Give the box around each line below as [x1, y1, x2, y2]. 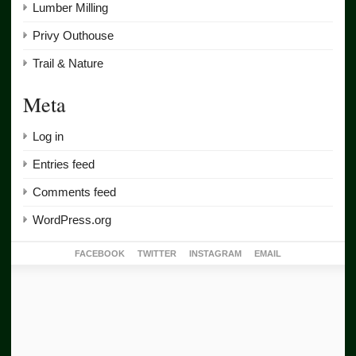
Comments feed [33, 185, 116, 199]
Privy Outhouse [33, 29, 114, 43]
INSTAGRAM [189, 249, 242, 259]
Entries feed [33, 157, 95, 172]
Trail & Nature [33, 56, 103, 71]
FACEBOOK [75, 249, 125, 259]
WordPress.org [33, 213, 111, 227]
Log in [33, 130, 64, 144]
